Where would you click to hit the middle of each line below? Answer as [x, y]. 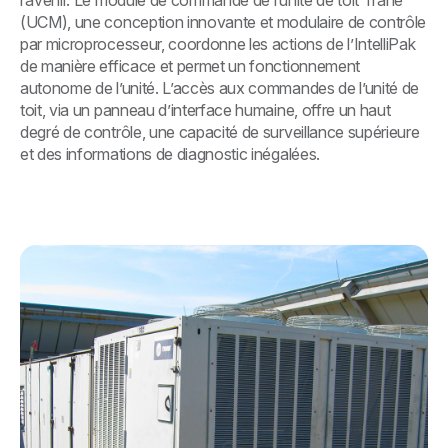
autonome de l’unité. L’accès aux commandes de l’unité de [220, 87]
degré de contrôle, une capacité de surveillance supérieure [220, 131]
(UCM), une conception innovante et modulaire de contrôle [223, 21]
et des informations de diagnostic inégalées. [170, 153]
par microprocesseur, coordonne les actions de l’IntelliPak [218, 43]
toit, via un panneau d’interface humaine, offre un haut [205, 109]
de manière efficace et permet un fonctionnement [190, 65]
